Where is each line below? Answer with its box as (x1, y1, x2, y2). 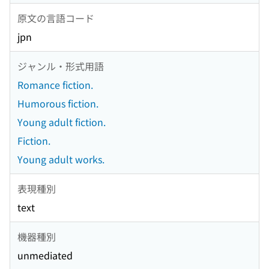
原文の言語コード (17, 10, 94, 25)
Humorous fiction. (17, 96, 98, 111)
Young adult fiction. (17, 115, 106, 130)
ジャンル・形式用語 (17, 58, 104, 73)
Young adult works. (17, 152, 104, 167)
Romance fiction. (17, 77, 93, 92)
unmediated (17, 248, 73, 263)
